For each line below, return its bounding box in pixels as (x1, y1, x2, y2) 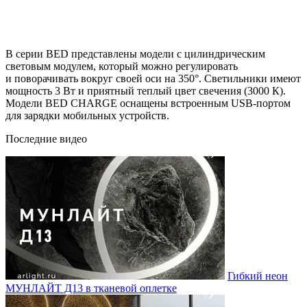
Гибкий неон (228, 269, 288, 282)
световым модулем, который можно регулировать (5, 60, 238, 72)
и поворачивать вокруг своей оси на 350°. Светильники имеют (5, 72, 301, 84)
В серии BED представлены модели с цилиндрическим (5, 47, 265, 60)
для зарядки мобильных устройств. (5, 109, 169, 121)
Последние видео (5, 132, 87, 145)
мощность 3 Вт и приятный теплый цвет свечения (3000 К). (5, 84, 286, 97)
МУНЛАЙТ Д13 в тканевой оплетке (5, 282, 177, 294)
